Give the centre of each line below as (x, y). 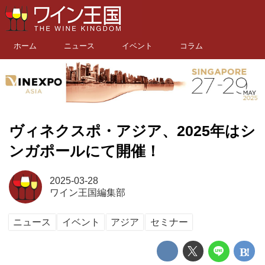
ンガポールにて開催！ (85, 151)
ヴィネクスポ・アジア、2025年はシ (132, 131)
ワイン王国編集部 (87, 193)
